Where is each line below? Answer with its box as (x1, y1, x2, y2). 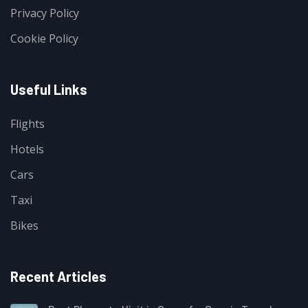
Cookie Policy (10, 30, 78, 46)
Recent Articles (10, 267, 107, 285)
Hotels (10, 141, 44, 157)
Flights (10, 115, 45, 131)
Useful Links (10, 80, 87, 98)
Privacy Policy (10, 5, 79, 21)
